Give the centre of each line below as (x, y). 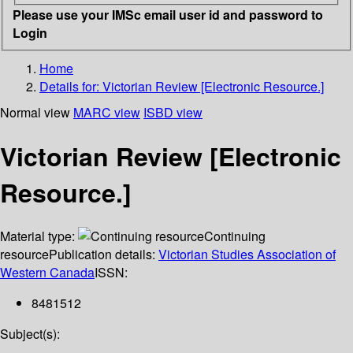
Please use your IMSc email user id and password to (168, 14)
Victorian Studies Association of (247, 255)
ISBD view (173, 112)
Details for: (71, 86)
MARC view (107, 112)
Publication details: (104, 255)
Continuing (235, 236)
